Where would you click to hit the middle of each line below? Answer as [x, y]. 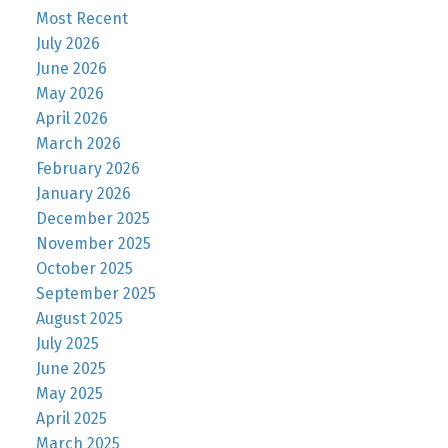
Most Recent [81, 19]
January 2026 [83, 194]
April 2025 [71, 419]
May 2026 [69, 94]
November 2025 [93, 244]
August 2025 [79, 319]
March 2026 [78, 144]
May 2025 [69, 394]
